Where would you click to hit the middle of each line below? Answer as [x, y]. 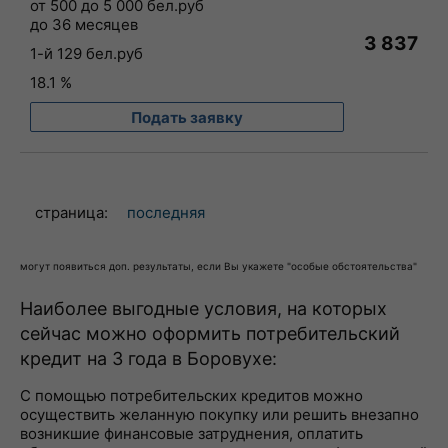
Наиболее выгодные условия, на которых [203, 308]
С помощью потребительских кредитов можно [191, 395]
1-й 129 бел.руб [86, 53]
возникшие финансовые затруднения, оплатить [191, 433]
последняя [166, 212]
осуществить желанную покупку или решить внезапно [219, 414]
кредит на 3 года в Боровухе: [148, 358]
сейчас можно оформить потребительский [210, 333]
